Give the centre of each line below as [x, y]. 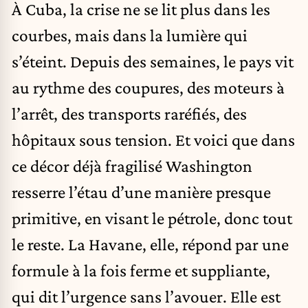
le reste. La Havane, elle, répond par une [150, 244]
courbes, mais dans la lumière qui [130, 35]
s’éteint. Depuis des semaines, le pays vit [153, 61]
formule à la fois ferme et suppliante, [141, 270]
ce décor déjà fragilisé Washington [132, 165]
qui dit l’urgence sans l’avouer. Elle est [146, 296]
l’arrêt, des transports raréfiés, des [129, 113]
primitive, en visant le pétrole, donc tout [152, 218]
